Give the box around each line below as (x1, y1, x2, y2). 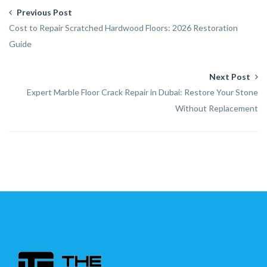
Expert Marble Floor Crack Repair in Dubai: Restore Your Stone (27, 87, 258, 98)
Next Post (209, 72, 252, 82)
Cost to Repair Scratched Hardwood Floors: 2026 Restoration (9, 23, 238, 33)
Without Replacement (175, 103, 258, 114)
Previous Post (15, 7, 72, 18)
